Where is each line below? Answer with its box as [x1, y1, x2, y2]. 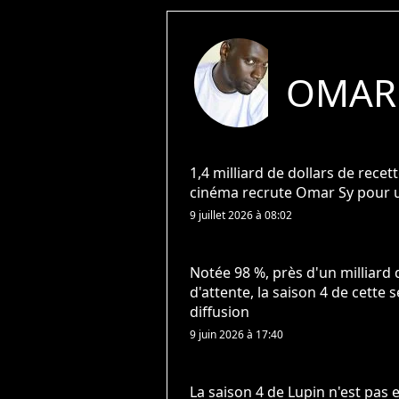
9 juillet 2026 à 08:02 [190, 208, 292, 223]
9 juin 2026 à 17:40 [190, 327, 283, 342]
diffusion [190, 302, 249, 322]
